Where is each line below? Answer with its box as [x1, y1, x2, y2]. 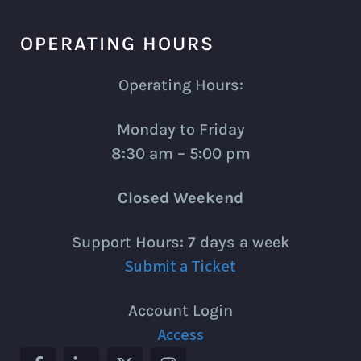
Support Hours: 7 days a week [71, 232, 290, 251]
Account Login [128, 301, 233, 320]
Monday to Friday [116, 119, 245, 139]
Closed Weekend [118, 188, 243, 207]
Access [157, 323, 204, 346]
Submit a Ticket [125, 255, 236, 278]
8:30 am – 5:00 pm [110, 143, 251, 163]
